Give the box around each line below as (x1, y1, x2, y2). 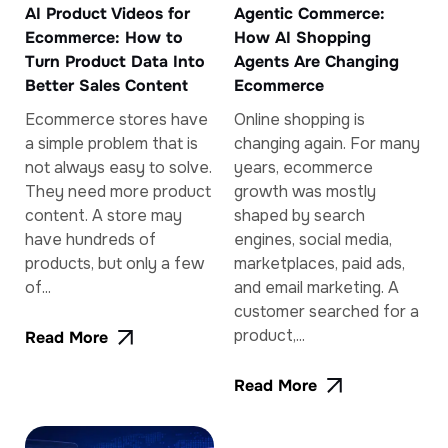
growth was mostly (234, 180, 376, 202)
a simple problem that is (25, 132, 198, 154)
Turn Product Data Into (25, 50, 205, 72)
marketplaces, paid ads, (234, 252, 405, 274)
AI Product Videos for (25, 2, 190, 24)
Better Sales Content (25, 74, 188, 96)
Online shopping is (234, 108, 365, 130)
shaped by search (234, 204, 365, 226)
